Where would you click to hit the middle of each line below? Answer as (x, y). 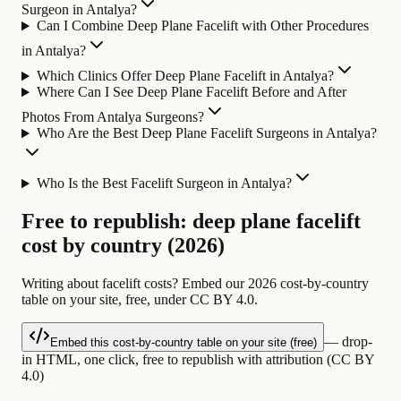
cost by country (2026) (123, 246)
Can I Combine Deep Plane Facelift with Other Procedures (202, 26)
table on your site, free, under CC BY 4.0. (140, 300)
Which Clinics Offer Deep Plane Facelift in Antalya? (185, 76)
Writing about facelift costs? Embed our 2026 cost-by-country (195, 284)
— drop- (348, 342)
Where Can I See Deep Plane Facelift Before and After (191, 92)
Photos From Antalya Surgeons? (113, 117)
